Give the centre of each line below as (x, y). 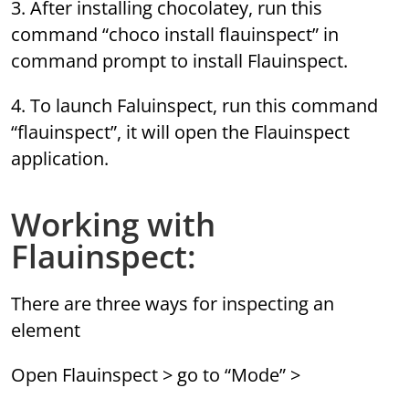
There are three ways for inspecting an (173, 304)
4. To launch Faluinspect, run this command (195, 106)
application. (60, 159)
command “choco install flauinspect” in (175, 35)
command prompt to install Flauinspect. (180, 61)
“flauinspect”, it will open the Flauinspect (181, 132)
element (46, 330)
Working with (114, 225)
